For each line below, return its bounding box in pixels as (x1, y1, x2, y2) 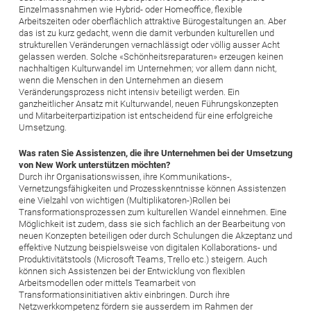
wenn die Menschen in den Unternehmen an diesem (19, 74, 224, 85)
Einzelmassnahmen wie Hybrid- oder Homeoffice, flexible (19, 3, 242, 15)
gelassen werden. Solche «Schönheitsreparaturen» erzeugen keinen (19, 51, 283, 62)
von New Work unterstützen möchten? (19, 159, 170, 170)
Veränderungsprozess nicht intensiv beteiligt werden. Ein (19, 86, 239, 97)
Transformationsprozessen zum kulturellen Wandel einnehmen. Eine (19, 206, 287, 217)
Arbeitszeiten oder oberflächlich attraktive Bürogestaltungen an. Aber (19, 15, 286, 26)
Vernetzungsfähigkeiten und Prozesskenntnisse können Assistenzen (19, 183, 286, 194)
